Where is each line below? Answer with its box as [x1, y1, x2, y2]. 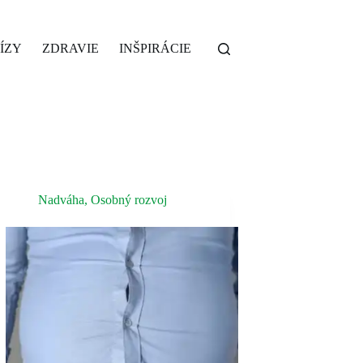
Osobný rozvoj [90, 193, 167, 207]
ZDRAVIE [42, 41, 100, 55]
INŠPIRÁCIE [119, 41, 192, 55]
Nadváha [37, 193, 84, 207]
